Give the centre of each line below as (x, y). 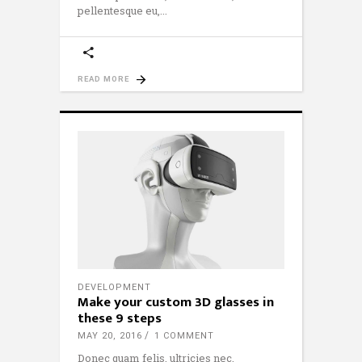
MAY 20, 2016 (110, 335)
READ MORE (103, 78)
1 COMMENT (184, 335)
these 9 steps (120, 318)
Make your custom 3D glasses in (176, 302)
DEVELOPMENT (114, 287)
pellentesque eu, (119, 10)
